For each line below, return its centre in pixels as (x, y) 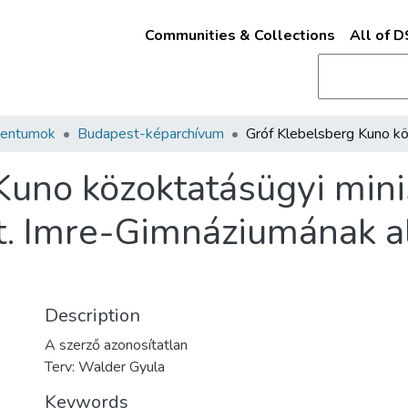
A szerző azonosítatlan (116, 345)
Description (92, 316)
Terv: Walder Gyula (105, 367)
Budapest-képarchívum (151, 134)
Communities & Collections (240, 36)
